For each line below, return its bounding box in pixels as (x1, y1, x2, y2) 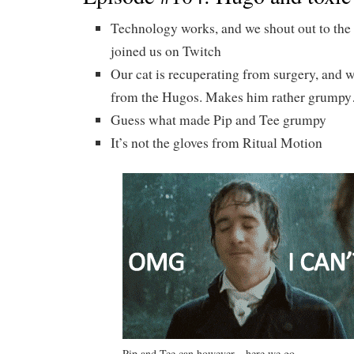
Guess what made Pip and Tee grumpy (111, 111, 326, 129)
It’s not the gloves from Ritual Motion (111, 134, 322, 152)
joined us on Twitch (111, 42, 221, 60)
